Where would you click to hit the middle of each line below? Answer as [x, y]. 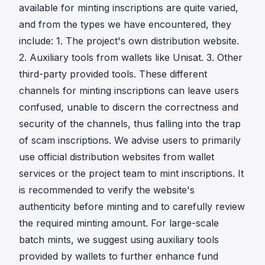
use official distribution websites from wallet [117, 156]
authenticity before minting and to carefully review [132, 206]
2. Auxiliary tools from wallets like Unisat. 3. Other [131, 57]
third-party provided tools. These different [113, 74]
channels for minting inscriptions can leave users [129, 90]
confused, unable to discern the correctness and [129, 107]
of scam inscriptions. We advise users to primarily [130, 140]
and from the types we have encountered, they [125, 24]
